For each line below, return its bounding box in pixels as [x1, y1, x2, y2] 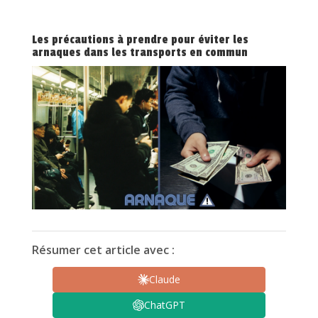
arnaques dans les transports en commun [31, 45, 248, 60]
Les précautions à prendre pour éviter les [31, 33, 248, 47]
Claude [148, 273, 180, 287]
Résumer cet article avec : [31, 241, 175, 258]
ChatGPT [143, 298, 185, 312]
